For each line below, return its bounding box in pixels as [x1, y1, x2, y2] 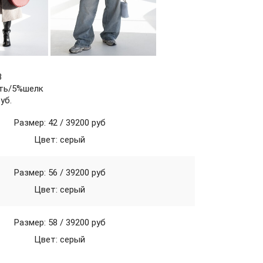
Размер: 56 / [14, 167, 66, 178]
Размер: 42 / [14, 117, 66, 128]
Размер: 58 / [14, 217, 66, 228]
